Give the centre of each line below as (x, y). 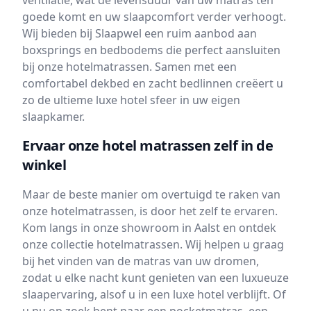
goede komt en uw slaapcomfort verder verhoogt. (154, 17)
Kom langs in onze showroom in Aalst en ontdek (149, 228)
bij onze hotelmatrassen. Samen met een (129, 67)
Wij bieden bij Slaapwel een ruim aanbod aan (140, 34)
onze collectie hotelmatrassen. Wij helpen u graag (153, 245)
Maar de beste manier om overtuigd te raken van (151, 195)
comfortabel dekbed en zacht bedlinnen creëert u (153, 84)
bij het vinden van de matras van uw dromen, (141, 261)
